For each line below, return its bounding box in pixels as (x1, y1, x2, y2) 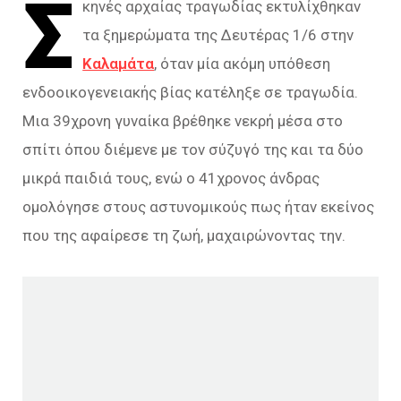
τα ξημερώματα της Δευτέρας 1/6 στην (82, 26, 354, 44)
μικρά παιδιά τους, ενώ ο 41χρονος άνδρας (22, 169, 320, 187)
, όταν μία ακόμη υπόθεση (154, 55, 331, 73)
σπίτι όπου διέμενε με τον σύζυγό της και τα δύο (22, 141, 363, 158)
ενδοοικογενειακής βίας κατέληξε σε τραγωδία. (22, 83, 358, 101)
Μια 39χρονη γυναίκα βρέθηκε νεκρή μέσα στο (22, 112, 343, 130)
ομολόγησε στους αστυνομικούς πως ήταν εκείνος (22, 198, 374, 216)
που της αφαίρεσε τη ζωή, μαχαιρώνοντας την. (22, 226, 346, 244)
